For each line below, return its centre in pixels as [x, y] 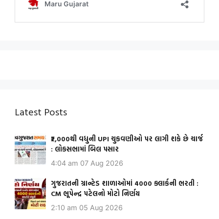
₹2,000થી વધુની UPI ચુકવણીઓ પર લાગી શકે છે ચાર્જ [127, 139]
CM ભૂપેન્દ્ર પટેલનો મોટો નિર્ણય [95, 194]
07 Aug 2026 [102, 163]
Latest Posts [41, 112]
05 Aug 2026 [101, 207]
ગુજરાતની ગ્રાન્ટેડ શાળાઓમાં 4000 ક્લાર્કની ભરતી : [125, 183]
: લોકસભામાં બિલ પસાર [85, 149]
